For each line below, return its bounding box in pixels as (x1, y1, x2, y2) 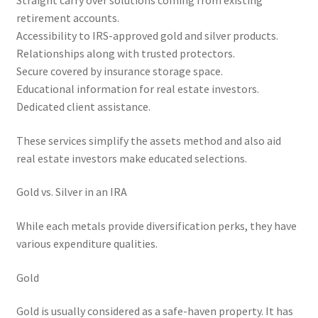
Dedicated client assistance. (16, 99, 150, 114)
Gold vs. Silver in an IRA (16, 185, 127, 199)
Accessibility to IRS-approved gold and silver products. (16, 28, 278, 43)
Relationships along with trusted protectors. (16, 46, 235, 61)
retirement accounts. (16, 11, 119, 26)
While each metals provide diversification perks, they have (16, 219, 297, 234)
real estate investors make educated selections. (16, 150, 247, 165)
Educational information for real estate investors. (16, 82, 259, 97)
